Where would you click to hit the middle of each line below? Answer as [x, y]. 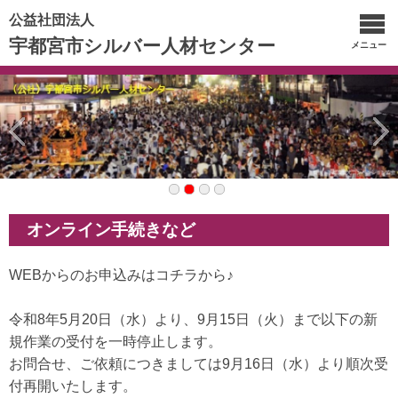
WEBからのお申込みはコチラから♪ [121, 275]
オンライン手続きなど [111, 229]
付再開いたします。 [73, 386]
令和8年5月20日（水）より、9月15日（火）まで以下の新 [193, 319]
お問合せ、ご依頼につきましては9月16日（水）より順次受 [199, 363]
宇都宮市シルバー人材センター [142, 46]
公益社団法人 [52, 20]
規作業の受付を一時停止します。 [115, 341]
